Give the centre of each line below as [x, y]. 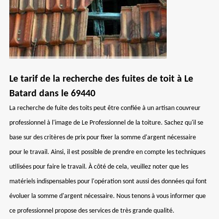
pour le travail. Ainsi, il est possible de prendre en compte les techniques [107, 152]
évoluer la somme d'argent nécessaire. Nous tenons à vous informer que [108, 196]
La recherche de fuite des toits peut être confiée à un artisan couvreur [105, 108]
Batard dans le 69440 [52, 94]
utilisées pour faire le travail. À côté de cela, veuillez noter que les [99, 167]
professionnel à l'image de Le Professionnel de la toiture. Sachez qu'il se [106, 123]
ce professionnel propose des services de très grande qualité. [92, 211]
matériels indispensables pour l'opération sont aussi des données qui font [108, 182]
